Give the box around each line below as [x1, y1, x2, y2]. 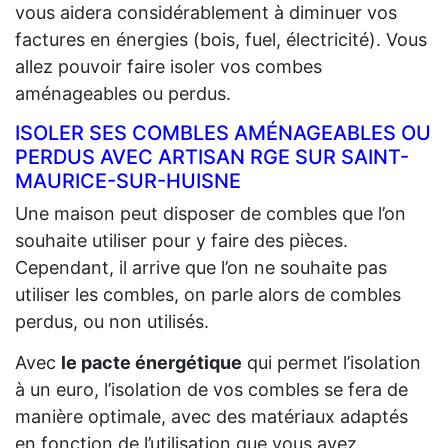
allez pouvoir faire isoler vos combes [15, 55, 322, 77]
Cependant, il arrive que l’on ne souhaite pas [15, 256, 387, 278]
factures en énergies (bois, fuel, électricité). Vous [15, 28, 427, 50]
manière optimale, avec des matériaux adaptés [15, 405, 408, 427]
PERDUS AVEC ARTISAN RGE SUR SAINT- [15, 144, 409, 169]
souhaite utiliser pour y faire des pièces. [15, 229, 348, 251]
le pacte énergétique [61, 351, 242, 373]
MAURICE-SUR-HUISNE [15, 168, 241, 193]
